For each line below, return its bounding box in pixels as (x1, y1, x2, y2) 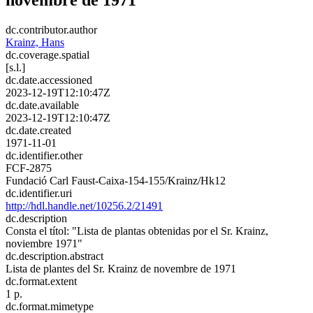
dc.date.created (6, 124, 71, 136)
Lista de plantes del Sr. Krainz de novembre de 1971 (6, 262, 236, 275)
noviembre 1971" (6, 237, 82, 249)
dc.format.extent (6, 275, 77, 287)
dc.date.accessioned (6, 73, 92, 86)
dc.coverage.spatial (6, 48, 89, 61)
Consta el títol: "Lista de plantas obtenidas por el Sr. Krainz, (6, 224, 268, 237)
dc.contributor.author (6, 23, 97, 36)
